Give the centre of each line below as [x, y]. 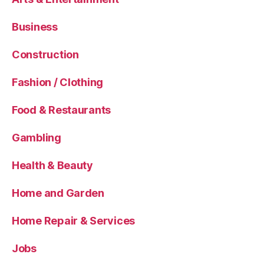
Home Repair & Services [74, 221]
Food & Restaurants [62, 110]
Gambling [37, 138]
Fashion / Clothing [58, 82]
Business [35, 27]
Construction [45, 55]
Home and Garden [58, 193]
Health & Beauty [52, 166]
